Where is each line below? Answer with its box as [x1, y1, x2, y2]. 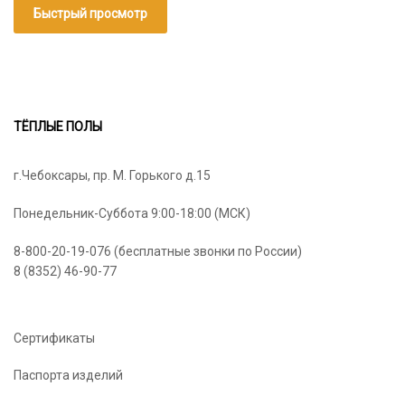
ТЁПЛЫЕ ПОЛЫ [14, 119, 102, 135]
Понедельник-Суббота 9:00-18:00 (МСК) [14, 205, 250, 221]
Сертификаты [14, 330, 95, 345]
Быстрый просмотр [33, 6, 147, 22]
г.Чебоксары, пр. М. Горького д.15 [14, 168, 211, 184]
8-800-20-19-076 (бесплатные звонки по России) [14, 243, 302, 259]
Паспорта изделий [14, 368, 123, 383]
